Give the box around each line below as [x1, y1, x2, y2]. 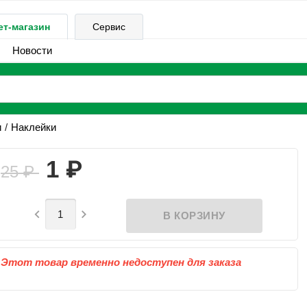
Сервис [93, 21, 125, 32]
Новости [12, 45, 52, 56]
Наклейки [10, 121, 56, 133]
